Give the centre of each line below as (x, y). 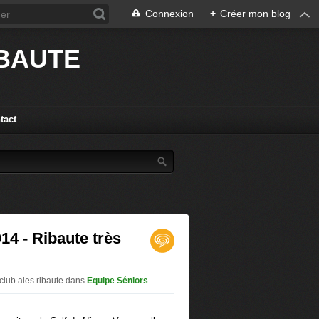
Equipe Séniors (117, 281)
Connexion (169, 14)
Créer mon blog (255, 14)
